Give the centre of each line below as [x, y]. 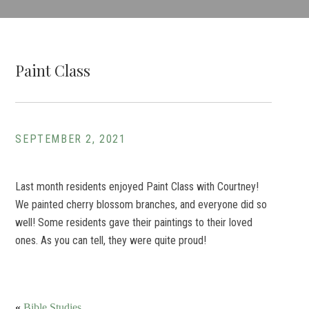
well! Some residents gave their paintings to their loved [134, 222]
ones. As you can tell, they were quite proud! [111, 240]
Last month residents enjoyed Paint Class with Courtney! [137, 187]
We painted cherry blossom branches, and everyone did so [141, 205]
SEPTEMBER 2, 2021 [71, 139]
